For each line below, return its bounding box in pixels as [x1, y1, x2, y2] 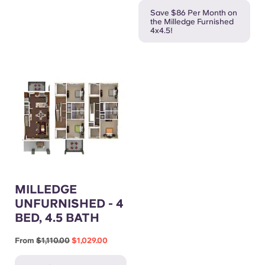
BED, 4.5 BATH [15, 210, 99, 225]
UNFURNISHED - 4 [15, 196, 124, 211]
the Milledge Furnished [150, 17, 234, 26]
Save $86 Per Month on [150, 8, 237, 17]
